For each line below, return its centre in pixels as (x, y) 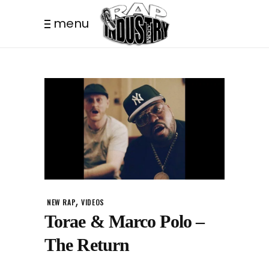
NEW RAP (62, 202)
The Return (87, 245)
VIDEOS (93, 202)
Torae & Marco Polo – (125, 222)
